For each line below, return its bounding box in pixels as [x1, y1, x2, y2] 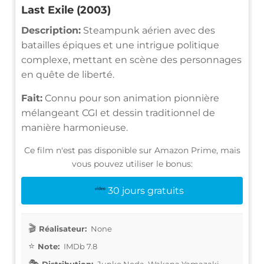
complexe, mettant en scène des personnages [21, 54, 242, 65]
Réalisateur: [39, 223, 87, 233]
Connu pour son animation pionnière [42, 92, 219, 104]
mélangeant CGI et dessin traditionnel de [21, 107, 215, 118]
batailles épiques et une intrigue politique [21, 39, 219, 51]
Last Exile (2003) [21, 3, 111, 16]
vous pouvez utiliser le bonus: [71, 158, 193, 169]
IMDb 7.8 [62, 241, 97, 251]
